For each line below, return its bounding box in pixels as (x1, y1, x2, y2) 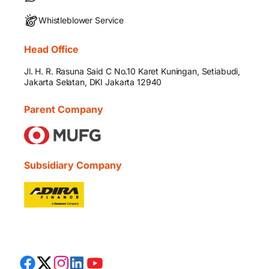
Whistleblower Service (38, 15, 124, 26)
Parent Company (24, 103, 103, 116)
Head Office (24, 43, 79, 56)
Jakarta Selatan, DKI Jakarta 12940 (24, 77, 162, 88)
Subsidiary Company (24, 159, 122, 172)
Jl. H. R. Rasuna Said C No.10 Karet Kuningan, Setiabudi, (24, 66, 241, 77)
